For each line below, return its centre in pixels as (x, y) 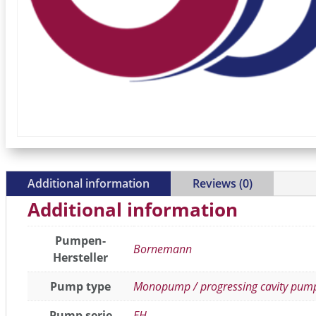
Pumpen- (80, 241)
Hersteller (80, 258)
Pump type (80, 287)
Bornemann (163, 249)
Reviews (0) (223, 184)
